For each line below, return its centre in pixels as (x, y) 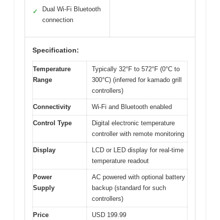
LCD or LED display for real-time (138, 150)
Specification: (56, 50)
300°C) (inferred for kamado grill (137, 80)
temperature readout (120, 161)
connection (58, 20)
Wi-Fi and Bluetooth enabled (132, 107)
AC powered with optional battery (138, 177)
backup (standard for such (129, 188)
